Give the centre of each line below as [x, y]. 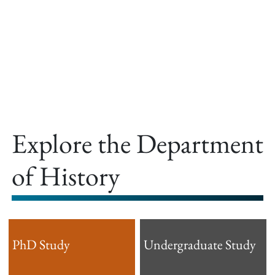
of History [66, 176]
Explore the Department [137, 144]
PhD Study [41, 244]
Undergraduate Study [200, 244]
